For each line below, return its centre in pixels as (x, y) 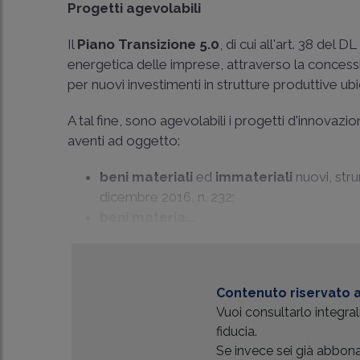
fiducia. (237, 331)
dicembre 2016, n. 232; (168, 197)
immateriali (253, 177)
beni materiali (147, 177)
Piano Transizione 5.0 (149, 44)
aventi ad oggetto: (124, 141)
